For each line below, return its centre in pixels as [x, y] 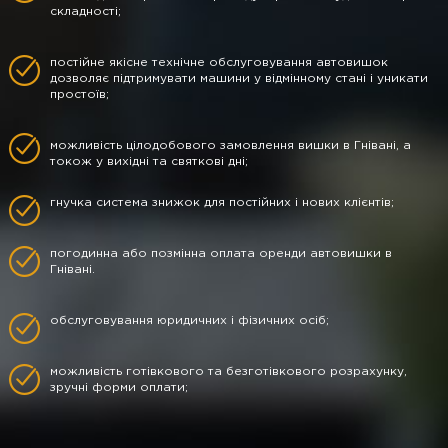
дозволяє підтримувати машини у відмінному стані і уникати [239, 79]
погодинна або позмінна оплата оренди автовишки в [221, 254]
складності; [85, 12]
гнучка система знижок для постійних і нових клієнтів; [222, 203]
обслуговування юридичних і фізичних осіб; [189, 321]
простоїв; [79, 95]
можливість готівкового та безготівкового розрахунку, [228, 372]
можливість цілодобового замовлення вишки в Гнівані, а [230, 146]
